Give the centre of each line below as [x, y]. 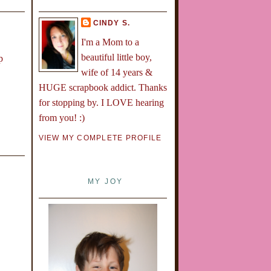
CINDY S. [112, 23]
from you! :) [61, 118]
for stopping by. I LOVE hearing [101, 103]
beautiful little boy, [116, 57]
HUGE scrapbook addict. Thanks [103, 88]
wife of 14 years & [116, 73]
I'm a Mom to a [110, 42]
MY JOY [106, 182]
